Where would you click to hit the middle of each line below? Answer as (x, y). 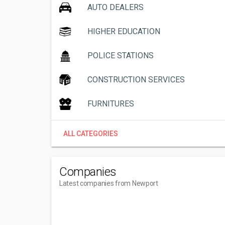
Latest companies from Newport (109, 183)
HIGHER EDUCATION (124, 31)
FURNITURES (111, 104)
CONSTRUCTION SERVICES (136, 80)
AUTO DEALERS (116, 7)
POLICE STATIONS (121, 55)
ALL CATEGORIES (91, 134)
